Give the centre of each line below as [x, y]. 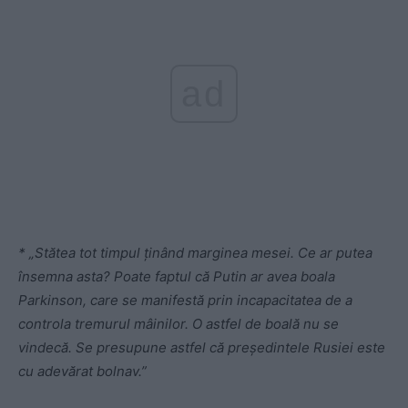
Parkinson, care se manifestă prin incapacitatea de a [185, 301]
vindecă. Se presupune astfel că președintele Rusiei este [202, 348]
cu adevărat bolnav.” [82, 372]
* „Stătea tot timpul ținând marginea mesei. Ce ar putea [195, 253]
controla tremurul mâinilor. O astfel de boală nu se [178, 324]
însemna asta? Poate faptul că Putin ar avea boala [177, 277]
